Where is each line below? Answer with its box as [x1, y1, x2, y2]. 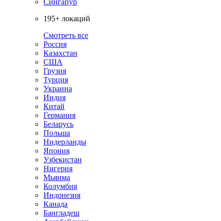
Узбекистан [43, 155, 82, 164]
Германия [43, 110, 75, 119]
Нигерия [43, 164, 73, 173]
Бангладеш [43, 208, 79, 217]
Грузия [43, 66, 66, 75]
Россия [43, 39, 67, 48]
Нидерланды [43, 137, 86, 146]
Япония [43, 146, 70, 155]
